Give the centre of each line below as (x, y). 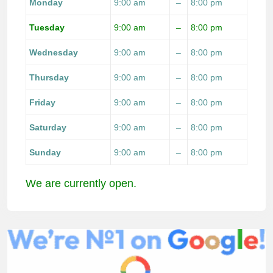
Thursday (49, 78)
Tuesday (47, 28)
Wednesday (54, 53)
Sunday (45, 153)
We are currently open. (81, 184)
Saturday (48, 128)
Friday (42, 103)
